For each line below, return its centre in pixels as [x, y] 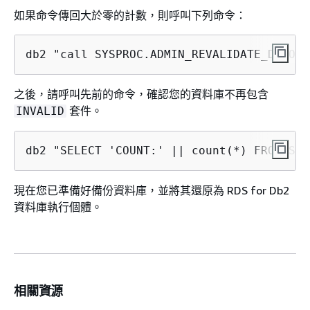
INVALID [40, 111]
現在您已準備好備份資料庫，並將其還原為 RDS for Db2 [152, 190]
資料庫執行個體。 [58, 207]
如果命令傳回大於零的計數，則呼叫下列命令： [130, 15]
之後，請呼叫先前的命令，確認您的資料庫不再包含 [141, 94]
